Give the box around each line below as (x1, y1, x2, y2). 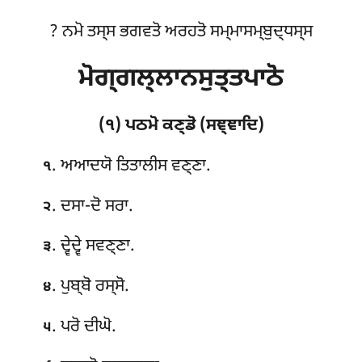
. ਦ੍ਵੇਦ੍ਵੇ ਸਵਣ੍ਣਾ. (52, 235, 136, 259)
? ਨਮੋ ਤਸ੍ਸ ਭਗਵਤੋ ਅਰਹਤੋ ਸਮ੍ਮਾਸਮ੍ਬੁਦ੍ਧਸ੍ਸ (49, 21, 313, 44)
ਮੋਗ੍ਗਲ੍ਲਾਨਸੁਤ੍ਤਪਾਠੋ (78, 62, 284, 96)
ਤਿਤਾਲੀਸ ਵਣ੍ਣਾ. (116, 154, 212, 178)
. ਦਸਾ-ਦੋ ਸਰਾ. (52, 195, 134, 218)
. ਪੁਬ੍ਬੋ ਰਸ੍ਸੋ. (52, 276, 130, 299)
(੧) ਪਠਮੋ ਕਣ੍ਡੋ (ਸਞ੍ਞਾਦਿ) (98, 114, 264, 137)
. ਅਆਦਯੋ (52, 154, 117, 178)
